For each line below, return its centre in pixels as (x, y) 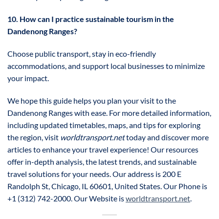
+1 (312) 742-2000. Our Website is (66, 198)
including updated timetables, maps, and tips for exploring (104, 125)
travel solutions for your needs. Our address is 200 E (94, 174)
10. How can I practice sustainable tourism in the (91, 19)
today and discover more (167, 137)
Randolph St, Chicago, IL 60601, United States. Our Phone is (107, 186)
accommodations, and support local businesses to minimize (106, 66)
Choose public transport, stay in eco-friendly (82, 53)
